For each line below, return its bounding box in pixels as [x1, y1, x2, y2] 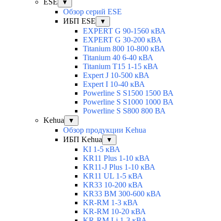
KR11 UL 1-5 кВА [83, 172, 143, 181]
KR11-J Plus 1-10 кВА [83, 163, 155, 172]
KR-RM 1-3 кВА [83, 198, 138, 207]
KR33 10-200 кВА [83, 181, 143, 189]
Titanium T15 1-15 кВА [83, 62, 158, 71]
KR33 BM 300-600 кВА [83, 189, 161, 198]
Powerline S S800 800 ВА [83, 107, 166, 115]
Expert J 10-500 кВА [83, 71, 149, 80]
